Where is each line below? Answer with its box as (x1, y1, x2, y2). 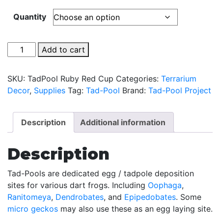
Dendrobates (55, 192, 104, 202)
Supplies (34, 85, 65, 95)
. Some (176, 192, 201, 202)
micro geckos (7, 204, 58, 214)
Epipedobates (124, 192, 176, 202)
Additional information (80, 117, 165, 127)
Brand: (122, 85, 148, 95)
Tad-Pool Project (148, 85, 211, 95)
